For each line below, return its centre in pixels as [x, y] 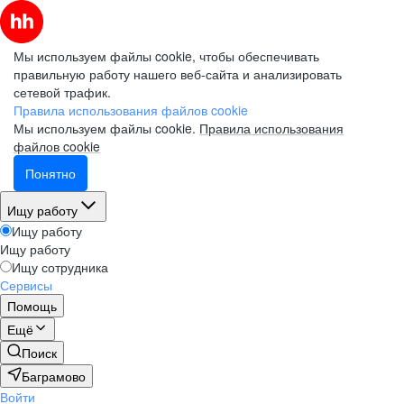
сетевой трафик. [62, 92]
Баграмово [54, 376]
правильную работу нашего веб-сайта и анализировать [178, 74]
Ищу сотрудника [60, 267]
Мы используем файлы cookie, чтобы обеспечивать [166, 56]
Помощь [32, 306]
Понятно [50, 173]
